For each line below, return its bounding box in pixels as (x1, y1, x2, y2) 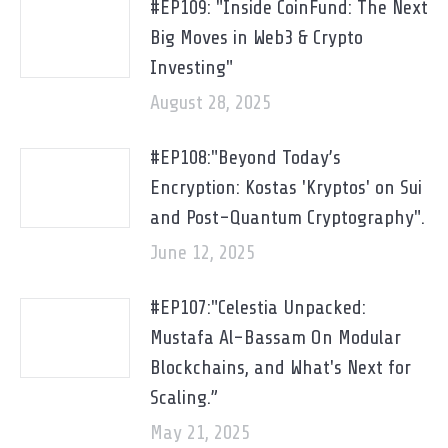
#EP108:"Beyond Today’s (150, 146, 341, 169)
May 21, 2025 (150, 421, 250, 444)
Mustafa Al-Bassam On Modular (150, 326, 401, 349)
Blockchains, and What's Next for (150, 356, 411, 379)
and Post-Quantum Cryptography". (150, 206, 425, 229)
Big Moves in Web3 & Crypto (150, 26, 363, 49)
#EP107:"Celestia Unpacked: (150, 296, 366, 319)
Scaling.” (150, 386, 218, 409)
